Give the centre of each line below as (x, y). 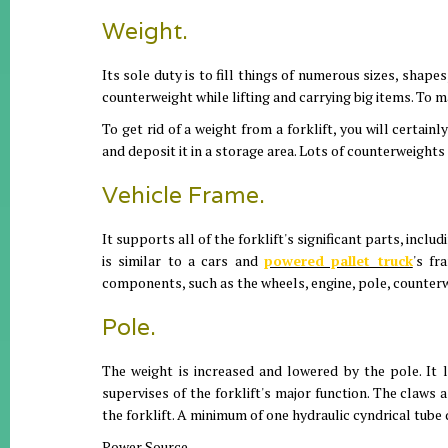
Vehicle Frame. (183, 195)
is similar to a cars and (183, 260)
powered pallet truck (338, 260)
